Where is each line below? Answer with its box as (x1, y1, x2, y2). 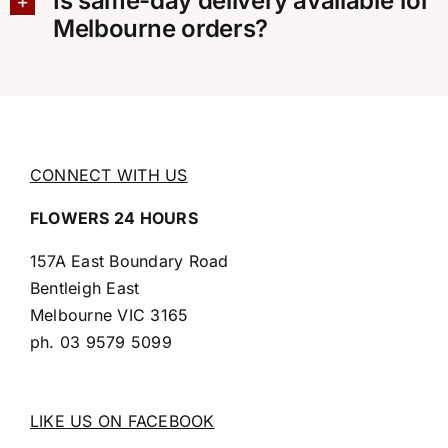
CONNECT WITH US (29, 165, 188, 186)
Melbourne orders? (52, 14, 268, 44)
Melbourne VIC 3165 (29, 305, 189, 326)
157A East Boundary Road (29, 251, 229, 272)
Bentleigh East (29, 278, 140, 299)
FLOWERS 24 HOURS (29, 208, 198, 229)
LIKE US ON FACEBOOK (29, 411, 215, 432)
